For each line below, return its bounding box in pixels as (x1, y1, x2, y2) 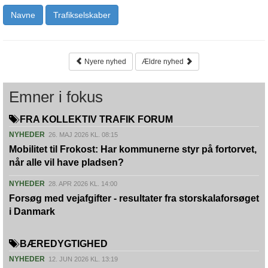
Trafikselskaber (53, 10, 111, 20)
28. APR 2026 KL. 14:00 (48, 180, 117, 187)
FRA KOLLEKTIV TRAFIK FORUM (17, 114, 173, 124)
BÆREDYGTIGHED (17, 239, 108, 249)
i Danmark (9, 206, 55, 217)
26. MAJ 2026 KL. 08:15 (48, 131, 118, 138)
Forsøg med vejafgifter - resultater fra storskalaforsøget (9, 193, 259, 203)
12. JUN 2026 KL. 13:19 (48, 255, 118, 263)
